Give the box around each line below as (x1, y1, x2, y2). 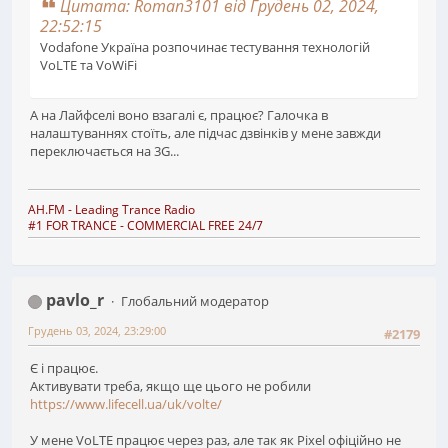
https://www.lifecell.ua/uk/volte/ (30, 395, 222, 414)
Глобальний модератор (120, 292, 269, 311)
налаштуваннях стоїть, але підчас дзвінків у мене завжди (30, 123, 381, 142)
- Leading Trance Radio (65, 201, 198, 219)
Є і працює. (30, 359, 98, 378)
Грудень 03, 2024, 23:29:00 (28, 323, 166, 339)
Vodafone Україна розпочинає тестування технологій (40, 37, 370, 56)
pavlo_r (46, 289, 104, 312)
